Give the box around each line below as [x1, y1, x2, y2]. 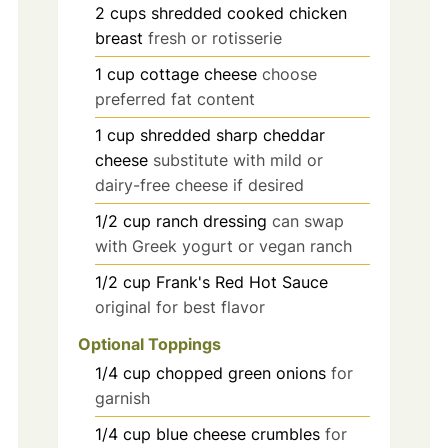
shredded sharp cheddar [139, 124, 325, 145]
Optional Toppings [77, 334, 221, 355]
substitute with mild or [152, 149, 323, 170]
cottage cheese [139, 63, 257, 84]
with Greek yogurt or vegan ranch [94, 235, 352, 256]
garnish [94, 388, 150, 409]
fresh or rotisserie [147, 27, 282, 48]
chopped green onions [155, 363, 326, 384]
